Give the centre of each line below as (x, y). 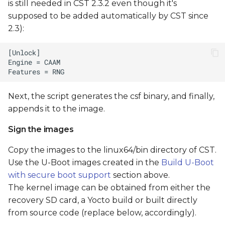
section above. (140, 175)
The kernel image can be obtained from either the (109, 188)
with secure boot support (60, 175)
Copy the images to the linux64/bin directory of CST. (112, 150)
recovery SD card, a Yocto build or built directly (103, 200)
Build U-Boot (188, 163)
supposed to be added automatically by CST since (108, 16)
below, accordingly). (156, 213)
